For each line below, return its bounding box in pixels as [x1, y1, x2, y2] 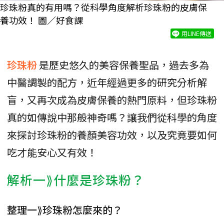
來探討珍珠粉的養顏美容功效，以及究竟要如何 [7, 127, 217, 142]
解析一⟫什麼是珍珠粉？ [7, 170, 144, 188]
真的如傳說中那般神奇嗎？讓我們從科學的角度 [7, 109, 217, 124]
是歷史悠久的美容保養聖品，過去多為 [39, 57, 209, 72]
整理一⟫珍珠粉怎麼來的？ [7, 202, 122, 217]
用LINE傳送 [181, 28, 211, 37]
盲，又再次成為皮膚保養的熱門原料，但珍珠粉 [7, 92, 217, 107]
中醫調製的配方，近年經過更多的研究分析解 [7, 74, 207, 89]
